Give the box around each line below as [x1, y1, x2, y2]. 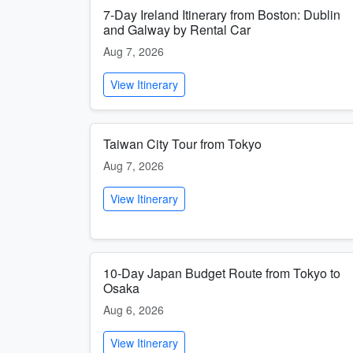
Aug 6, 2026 [103, 302, 164, 318]
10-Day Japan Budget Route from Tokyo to [103, 264, 340, 282]
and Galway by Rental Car [103, 20, 251, 39]
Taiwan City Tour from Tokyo [103, 135, 262, 153]
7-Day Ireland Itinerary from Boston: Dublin [103, 6, 340, 24]
